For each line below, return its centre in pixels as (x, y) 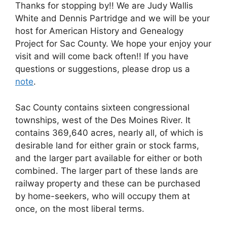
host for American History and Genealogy (99, 31)
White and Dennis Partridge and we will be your (112, 18)
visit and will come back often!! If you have (102, 56)
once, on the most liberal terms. (80, 209)
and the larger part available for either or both (109, 158)
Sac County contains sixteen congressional (102, 107)
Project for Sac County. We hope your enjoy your (113, 44)
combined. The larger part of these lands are (107, 171)
